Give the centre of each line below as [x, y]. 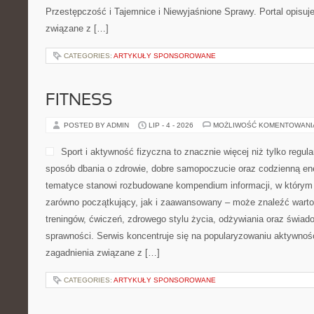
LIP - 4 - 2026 [171, 125]
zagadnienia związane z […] [103, 253]
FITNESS [79, 101]
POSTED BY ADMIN [97, 125]
